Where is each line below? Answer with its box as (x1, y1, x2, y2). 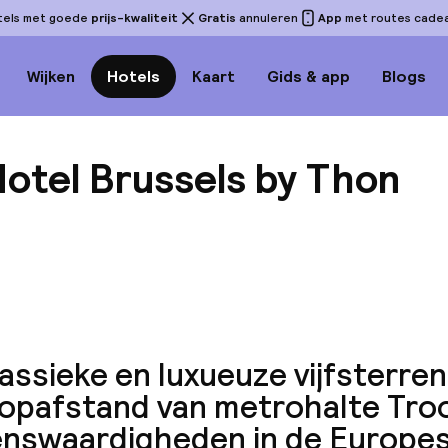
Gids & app (267, 65, 350, 87)
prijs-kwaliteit (91, 10, 178, 26)
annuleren (236, 10, 298, 26)
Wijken (27, 65, 75, 87)
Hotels (107, 65, 160, 87)
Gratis (198, 10, 236, 26)
